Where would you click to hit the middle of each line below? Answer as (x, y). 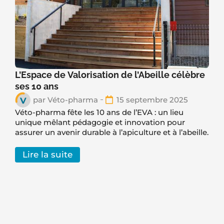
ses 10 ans (38, 86)
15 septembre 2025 (152, 99)
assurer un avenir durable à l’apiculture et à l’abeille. (112, 132)
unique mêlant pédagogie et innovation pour (100, 122)
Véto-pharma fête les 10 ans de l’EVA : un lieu (99, 112)
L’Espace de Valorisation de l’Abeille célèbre (110, 74)
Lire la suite (47, 154)
